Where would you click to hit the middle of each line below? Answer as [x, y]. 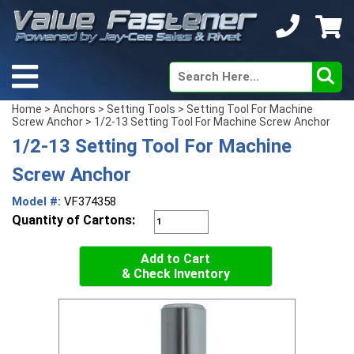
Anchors [74, 109]
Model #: [38, 201]
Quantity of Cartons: [75, 220]
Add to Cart [175, 258]
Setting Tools [141, 109]
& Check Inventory [175, 273]
